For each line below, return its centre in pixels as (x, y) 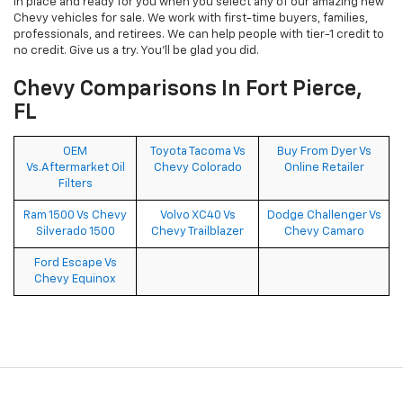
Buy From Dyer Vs (324, 152)
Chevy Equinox (75, 280)
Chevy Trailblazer (197, 232)
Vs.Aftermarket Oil (75, 168)
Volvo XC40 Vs (197, 216)
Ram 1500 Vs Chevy (75, 216)
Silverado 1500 (75, 232)
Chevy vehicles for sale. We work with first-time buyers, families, (191, 19)
